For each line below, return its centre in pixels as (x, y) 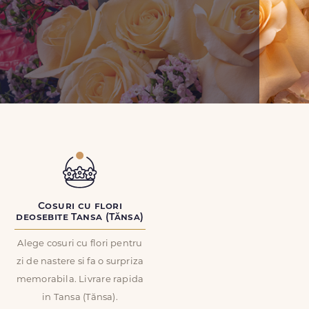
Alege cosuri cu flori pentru (80, 244)
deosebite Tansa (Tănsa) (80, 218)
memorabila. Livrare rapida (80, 280)
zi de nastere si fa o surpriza (80, 262)
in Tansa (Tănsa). (80, 298)
